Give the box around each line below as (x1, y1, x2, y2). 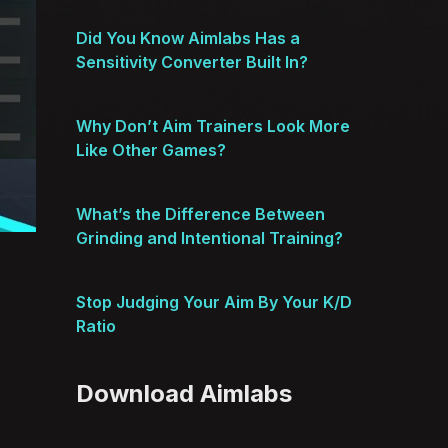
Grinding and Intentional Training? (76, 228, 343, 248)
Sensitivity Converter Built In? (76, 52, 308, 72)
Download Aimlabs (76, 379, 292, 408)
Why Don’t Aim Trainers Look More (76, 116, 350, 136)
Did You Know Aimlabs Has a (76, 28, 300, 48)
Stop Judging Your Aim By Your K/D (76, 292, 352, 312)
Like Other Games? (76, 140, 226, 160)
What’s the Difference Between (76, 204, 325, 224)
